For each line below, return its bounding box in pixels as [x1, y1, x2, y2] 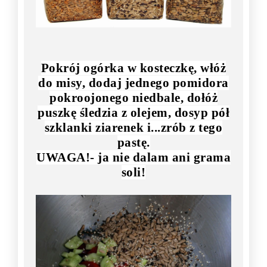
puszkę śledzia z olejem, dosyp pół [38, 105, 229, 120]
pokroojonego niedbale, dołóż [49, 90, 218, 105]
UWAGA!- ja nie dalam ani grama [36, 150, 231, 164]
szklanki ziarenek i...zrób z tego [44, 120, 223, 135]
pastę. [117, 135, 150, 150]
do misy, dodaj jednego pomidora [38, 75, 229, 90]
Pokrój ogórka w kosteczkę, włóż [41, 60, 226, 75]
